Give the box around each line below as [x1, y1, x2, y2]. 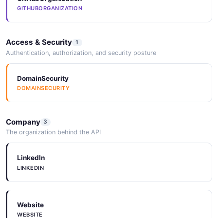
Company [6, 117, 40, 127]
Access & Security [6, 37, 72, 47]
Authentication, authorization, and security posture [6, 49, 156, 56]
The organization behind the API [6, 128, 101, 136]
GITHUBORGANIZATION [17, 5, 82, 12]
